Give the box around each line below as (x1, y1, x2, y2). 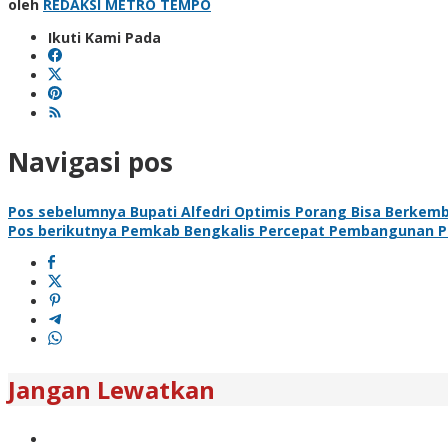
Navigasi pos (8, 144, 173, 181)
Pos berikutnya (8, 220, 117, 240)
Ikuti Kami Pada (48, 27, 161, 47)
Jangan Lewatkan (8, 372, 215, 406)
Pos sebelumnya (8, 201, 126, 221)
